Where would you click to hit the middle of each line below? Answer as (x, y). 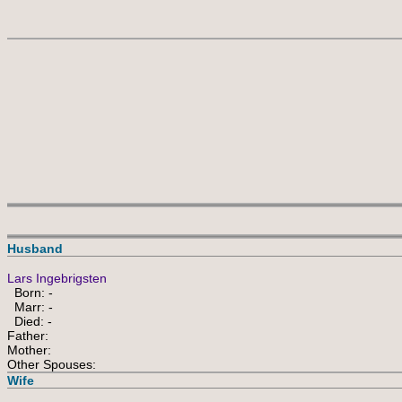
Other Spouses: (52, 364)
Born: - (30, 293)
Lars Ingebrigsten (57, 278)
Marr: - (30, 307)
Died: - (30, 321)
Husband (35, 249)
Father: (28, 336)
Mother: (29, 350)
